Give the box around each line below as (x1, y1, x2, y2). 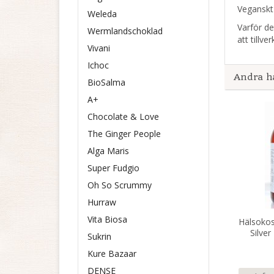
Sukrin (87, 231, 111, 242)
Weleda (87, 8, 117, 20)
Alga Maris (87, 145, 129, 157)
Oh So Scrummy (87, 179, 152, 191)
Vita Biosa (87, 213, 127, 225)
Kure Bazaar (87, 248, 136, 259)
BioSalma (87, 76, 125, 88)
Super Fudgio (87, 162, 139, 174)
